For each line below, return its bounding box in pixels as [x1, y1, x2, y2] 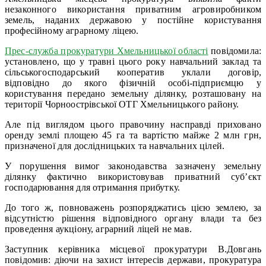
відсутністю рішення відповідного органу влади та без [5, 213, 261, 223]
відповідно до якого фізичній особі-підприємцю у [5, 77, 261, 88]
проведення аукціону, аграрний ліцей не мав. [5, 223, 192, 234]
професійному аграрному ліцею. [5, 25, 139, 36]
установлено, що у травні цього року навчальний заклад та [5, 56, 261, 66]
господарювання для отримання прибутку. [5, 182, 180, 192]
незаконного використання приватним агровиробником [5, 4, 261, 14]
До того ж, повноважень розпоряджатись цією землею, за [5, 202, 261, 213]
